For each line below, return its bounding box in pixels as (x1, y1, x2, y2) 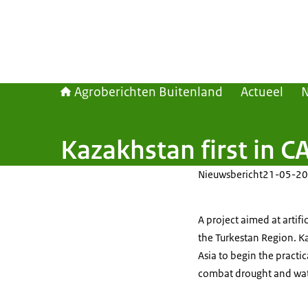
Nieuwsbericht (198, 168, 263, 181)
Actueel (241, 84, 283, 100)
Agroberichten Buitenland (74, 84, 223, 100)
